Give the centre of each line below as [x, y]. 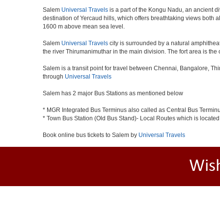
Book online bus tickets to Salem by [91, 135]
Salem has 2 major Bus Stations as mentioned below [113, 93]
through [54, 77]
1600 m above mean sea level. [84, 27]
